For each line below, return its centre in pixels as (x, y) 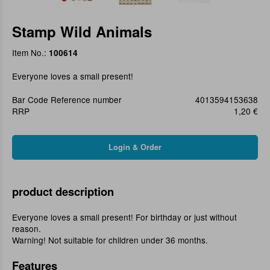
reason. (27, 229)
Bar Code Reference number (67, 100)
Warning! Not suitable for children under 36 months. (110, 240)
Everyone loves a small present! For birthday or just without (124, 217)
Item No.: (30, 53)
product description (63, 192)
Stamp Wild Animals (82, 32)
